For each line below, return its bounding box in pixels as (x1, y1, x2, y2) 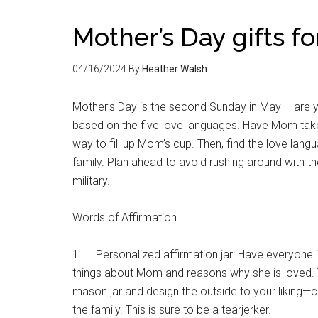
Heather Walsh (142, 63, 207, 75)
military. (72, 174, 110, 187)
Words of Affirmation (72, 211, 177, 224)
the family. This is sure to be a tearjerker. (72, 303, 271, 317)
